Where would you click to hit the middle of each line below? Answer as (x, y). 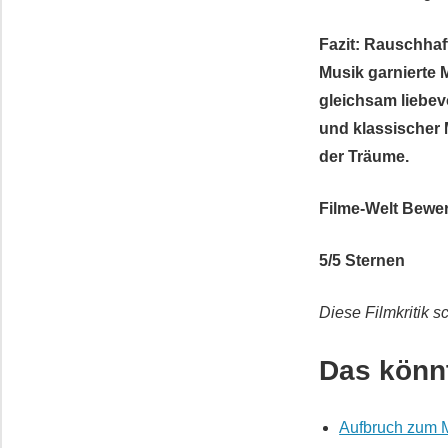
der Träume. (364, 157)
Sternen (373, 261)
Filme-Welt (359, 209)
